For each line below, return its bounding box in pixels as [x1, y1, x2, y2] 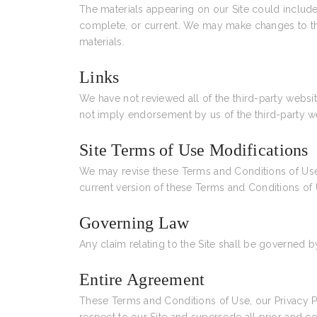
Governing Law [79, 214, 190, 232]
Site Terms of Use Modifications [79, 141, 309, 159]
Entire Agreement [79, 270, 205, 289]
